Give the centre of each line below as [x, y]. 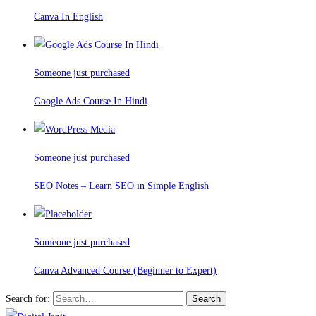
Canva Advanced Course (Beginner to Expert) [125, 271]
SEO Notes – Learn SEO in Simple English [121, 186]
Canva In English [68, 17]
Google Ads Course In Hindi [91, 102]
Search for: [28, 299]
